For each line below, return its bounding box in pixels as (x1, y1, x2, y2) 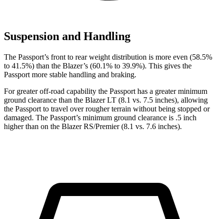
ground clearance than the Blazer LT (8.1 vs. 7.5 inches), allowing (4, 95, 208, 104)
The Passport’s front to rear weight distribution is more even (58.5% (4, 52, 212, 61)
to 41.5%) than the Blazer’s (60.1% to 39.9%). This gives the (4, 61, 192, 70)
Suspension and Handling (4, 29, 131, 43)
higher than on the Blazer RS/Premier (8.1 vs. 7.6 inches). (4, 122, 182, 131)
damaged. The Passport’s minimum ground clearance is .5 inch (4, 113, 197, 122)
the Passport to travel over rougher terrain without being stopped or (4, 104, 210, 113)
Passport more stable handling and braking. (4, 70, 136, 79)
